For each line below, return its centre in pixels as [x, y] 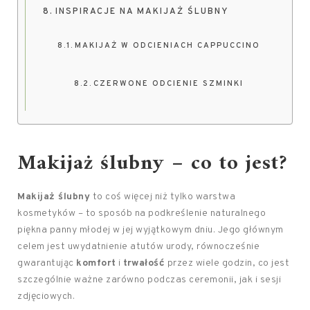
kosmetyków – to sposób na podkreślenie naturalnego [142, 213]
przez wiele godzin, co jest [227, 263]
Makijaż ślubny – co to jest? [152, 164]
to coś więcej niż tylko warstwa [163, 197]
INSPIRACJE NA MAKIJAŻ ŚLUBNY [142, 12]
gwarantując [47, 263]
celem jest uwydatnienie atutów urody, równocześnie [138, 247]
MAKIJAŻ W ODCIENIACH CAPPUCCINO [168, 46]
